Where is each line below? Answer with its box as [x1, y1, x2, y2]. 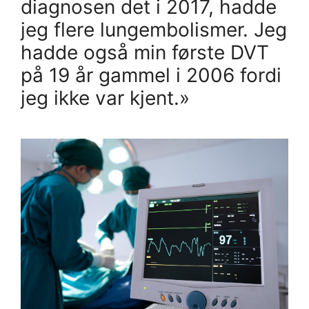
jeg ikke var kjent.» [21, 86, 190, 110]
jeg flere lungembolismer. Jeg [21, 18, 287, 42]
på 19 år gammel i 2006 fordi [21, 63, 281, 88]
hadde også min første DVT [21, 41, 269, 65]
